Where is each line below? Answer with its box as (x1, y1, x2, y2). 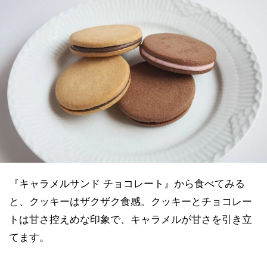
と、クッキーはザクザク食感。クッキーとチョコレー (9, 195, 252, 207)
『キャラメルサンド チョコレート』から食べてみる (9, 177, 245, 190)
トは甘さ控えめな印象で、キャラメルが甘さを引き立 (9, 213, 252, 225)
